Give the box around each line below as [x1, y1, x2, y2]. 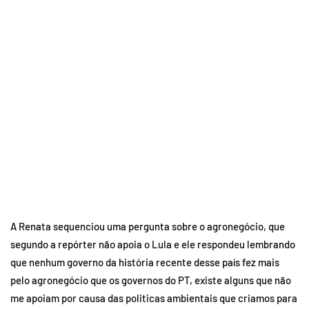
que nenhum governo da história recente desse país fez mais [10, 255, 279, 268]
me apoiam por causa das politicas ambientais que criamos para [10, 291, 297, 304]
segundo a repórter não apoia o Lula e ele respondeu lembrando [10, 237, 295, 250]
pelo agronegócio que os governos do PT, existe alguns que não [10, 273, 291, 286]
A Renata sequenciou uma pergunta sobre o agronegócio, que [10, 219, 285, 232]
